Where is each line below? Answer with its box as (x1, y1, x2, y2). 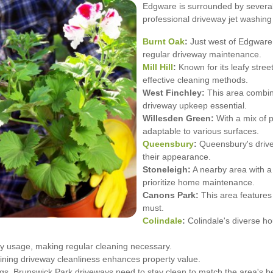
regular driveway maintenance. (143, 49, 261, 60)
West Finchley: (143, 88, 205, 98)
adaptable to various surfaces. (143, 126, 259, 136)
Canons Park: (143, 190, 199, 200)
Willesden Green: (143, 113, 214, 124)
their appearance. (143, 152, 211, 162)
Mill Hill (143, 62, 173, 73)
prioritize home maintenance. (143, 177, 255, 188)
